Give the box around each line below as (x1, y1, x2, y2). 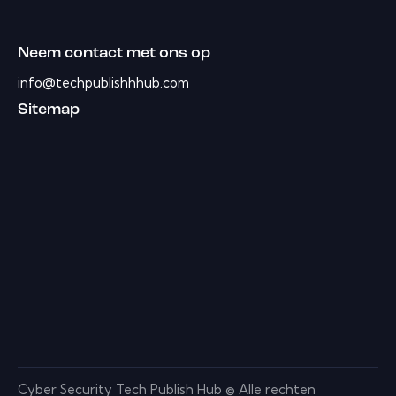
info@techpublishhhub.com (18, 73, 189, 91)
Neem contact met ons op (18, 44, 210, 62)
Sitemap (18, 101, 80, 118)
